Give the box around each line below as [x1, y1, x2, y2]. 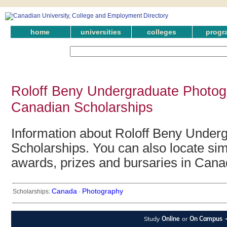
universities [81, 28, 121, 36]
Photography [82, 187, 123, 196]
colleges [147, 28, 176, 36]
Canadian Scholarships [11, 99, 153, 115]
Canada [52, 187, 77, 196]
